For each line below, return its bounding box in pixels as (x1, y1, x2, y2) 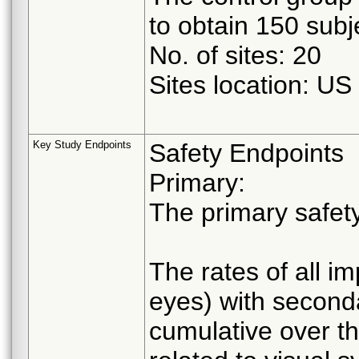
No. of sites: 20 (149, 40, 321, 70)
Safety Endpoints (149, 138, 344, 167)
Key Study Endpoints (33, 138, 131, 151)
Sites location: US (149, 70, 352, 99)
